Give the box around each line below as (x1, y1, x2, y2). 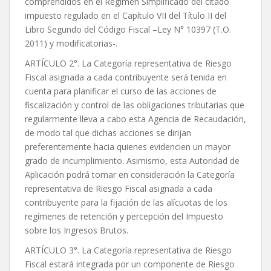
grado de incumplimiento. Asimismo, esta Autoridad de (25, 155, 240, 167)
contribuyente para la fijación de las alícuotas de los (25, 197, 227, 209)
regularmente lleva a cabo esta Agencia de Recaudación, (25, 113, 246, 125)
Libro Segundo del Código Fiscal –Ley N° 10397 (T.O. (25, 24, 231, 36)
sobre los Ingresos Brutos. (25, 224, 128, 237)
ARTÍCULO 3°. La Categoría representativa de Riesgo (25, 244, 232, 256)
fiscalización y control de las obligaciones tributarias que (25, 99, 244, 111)
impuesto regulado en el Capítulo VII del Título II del (25, 10, 226, 22)
